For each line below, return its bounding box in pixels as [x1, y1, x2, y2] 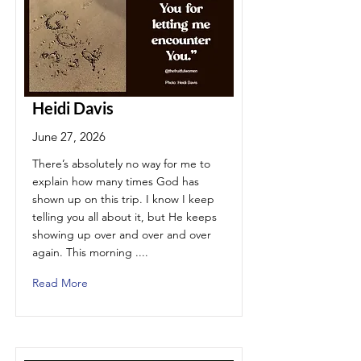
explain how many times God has [32, 174, 199, 189]
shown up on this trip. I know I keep [32, 192, 214, 206]
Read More [32, 276, 88, 290]
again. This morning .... [32, 245, 148, 259]
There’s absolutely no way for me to [32, 156, 210, 171]
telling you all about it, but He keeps [32, 210, 217, 224]
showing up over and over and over [32, 227, 211, 242]
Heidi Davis [32, 98, 114, 118]
